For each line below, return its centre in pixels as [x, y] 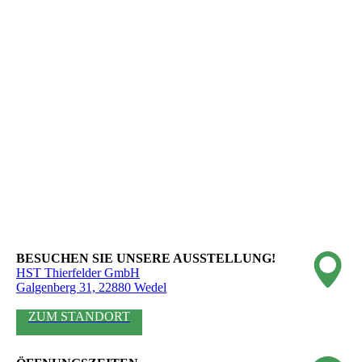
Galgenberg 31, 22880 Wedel [91, 288]
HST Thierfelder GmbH [78, 273]
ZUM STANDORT [79, 317]
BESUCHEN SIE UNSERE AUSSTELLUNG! [146, 259]
